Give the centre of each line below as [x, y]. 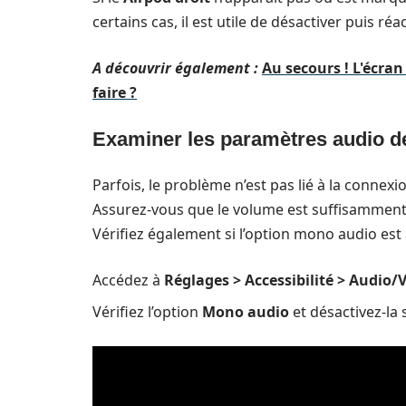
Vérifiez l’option [147, 312]
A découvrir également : [175, 68]
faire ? [115, 92]
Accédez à [128, 280]
